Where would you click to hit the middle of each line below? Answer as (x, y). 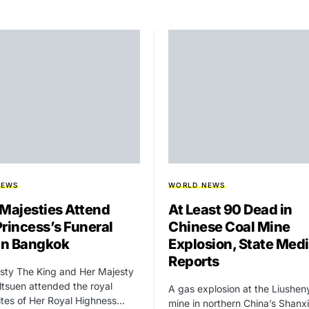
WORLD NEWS (197, 185)
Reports (194, 262)
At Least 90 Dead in (230, 210)
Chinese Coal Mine (229, 227)
